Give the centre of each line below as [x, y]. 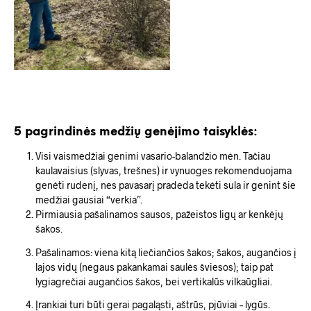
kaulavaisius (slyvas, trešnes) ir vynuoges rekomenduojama [163, 171]
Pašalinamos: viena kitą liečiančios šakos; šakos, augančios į [166, 252]
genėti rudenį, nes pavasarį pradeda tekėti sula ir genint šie [165, 185]
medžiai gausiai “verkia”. [89, 200]
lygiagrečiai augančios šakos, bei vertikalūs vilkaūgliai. [153, 281]
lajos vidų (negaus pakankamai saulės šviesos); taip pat [154, 267]
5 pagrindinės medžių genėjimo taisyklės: [136, 132]
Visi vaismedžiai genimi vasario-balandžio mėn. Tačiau [153, 156]
